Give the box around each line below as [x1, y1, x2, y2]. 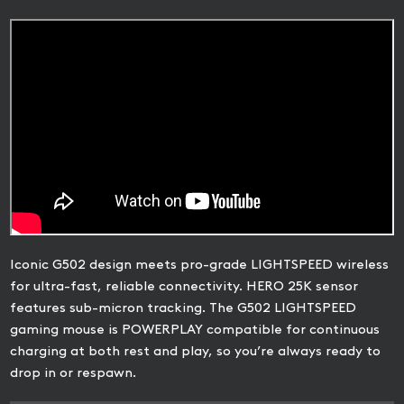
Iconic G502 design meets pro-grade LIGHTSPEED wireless [10, 255, 390, 272]
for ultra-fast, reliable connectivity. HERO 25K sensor [10, 277, 359, 294]
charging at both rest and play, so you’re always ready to [10, 342, 381, 359]
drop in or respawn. [10, 363, 137, 381]
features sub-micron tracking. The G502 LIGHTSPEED [10, 298, 357, 316]
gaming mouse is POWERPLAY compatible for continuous [10, 320, 381, 337]
